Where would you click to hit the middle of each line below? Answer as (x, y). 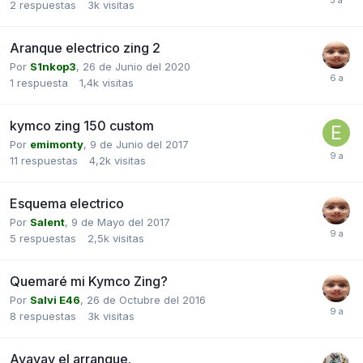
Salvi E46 (55, 299)
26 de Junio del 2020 (137, 66)
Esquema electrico (67, 203)
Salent (47, 222)
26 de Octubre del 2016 (146, 299)
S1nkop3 (53, 66)
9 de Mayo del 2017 (121, 222)
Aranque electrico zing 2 (85, 47)
